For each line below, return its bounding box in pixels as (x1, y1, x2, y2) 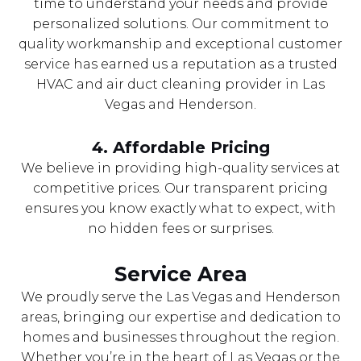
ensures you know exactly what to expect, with (25, 200, 336, 216)
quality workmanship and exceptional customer (19, 35, 342, 52)
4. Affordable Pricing (91, 137, 270, 157)
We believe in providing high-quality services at (21, 160, 340, 176)
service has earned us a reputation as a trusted (23, 56, 338, 72)
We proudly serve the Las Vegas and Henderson (20, 288, 341, 305)
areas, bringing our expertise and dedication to (20, 309, 341, 325)
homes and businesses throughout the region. (22, 329, 339, 345)
